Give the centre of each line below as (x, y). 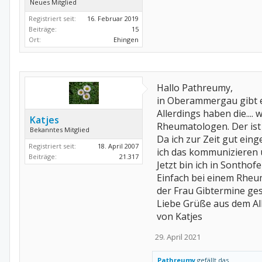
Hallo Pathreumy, (195, 88)
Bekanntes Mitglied (60, 130)
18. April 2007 (118, 146)
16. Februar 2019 (113, 18)
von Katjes (180, 216)
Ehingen (126, 39)
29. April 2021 (178, 237)
